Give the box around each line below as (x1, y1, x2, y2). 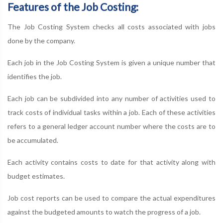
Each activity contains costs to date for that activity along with (7, 158, 216, 166)
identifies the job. (7, 72, 62, 81)
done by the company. (7, 36, 75, 45)
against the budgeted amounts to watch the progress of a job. (7, 208, 201, 216)
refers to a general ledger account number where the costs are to (7, 122, 216, 130)
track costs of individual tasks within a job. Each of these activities (7, 108, 216, 116)
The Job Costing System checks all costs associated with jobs (7, 22, 216, 31)
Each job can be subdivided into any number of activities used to (7, 94, 216, 103)
